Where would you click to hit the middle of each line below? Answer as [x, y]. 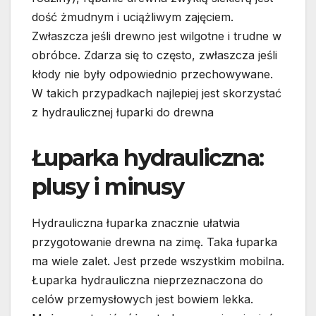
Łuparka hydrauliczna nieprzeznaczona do [147, 280]
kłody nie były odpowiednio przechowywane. [152, 74]
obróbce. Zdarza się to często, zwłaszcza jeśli [154, 55]
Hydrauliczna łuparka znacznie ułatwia [136, 223]
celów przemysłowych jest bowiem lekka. [142, 299]
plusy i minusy [108, 187]
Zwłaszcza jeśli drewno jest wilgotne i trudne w [157, 36]
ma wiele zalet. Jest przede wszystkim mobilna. [158, 261]
